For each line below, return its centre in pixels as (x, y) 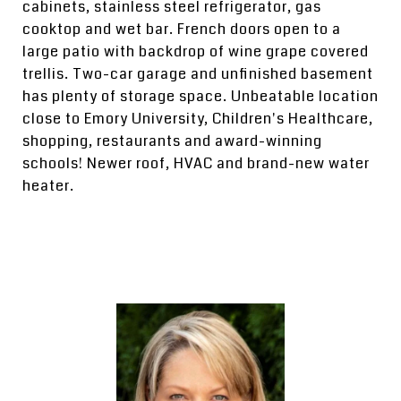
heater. (48, 186)
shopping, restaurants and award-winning (172, 141)
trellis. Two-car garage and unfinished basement (198, 74)
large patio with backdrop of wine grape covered (196, 51)
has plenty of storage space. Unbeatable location (200, 96)
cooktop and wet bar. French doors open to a (182, 29)
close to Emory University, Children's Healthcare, (198, 119)
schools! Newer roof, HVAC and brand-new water (196, 163)
